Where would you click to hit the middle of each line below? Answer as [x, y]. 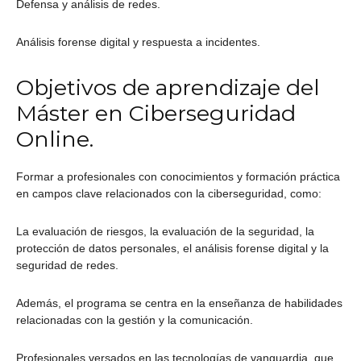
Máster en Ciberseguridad [156, 114]
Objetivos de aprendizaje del [168, 88]
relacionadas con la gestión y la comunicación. [135, 320]
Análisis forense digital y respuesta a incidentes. [138, 42]
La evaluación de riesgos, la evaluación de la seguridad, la [165, 232]
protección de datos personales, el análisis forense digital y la [172, 249]
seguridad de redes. [67, 266]
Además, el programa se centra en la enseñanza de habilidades [179, 303]
